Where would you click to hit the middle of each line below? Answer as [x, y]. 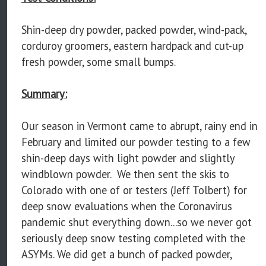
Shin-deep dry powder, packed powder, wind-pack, [134, 29]
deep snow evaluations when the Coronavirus [127, 206]
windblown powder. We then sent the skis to [125, 174]
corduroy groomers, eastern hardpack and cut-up [132, 45]
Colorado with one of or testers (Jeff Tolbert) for [134, 190]
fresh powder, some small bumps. [99, 61]
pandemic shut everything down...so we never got [137, 222]
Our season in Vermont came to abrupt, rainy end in [140, 126]
